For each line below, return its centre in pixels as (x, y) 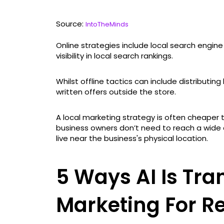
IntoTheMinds (107, 24)
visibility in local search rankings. (115, 55)
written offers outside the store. (117, 91)
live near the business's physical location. (133, 138)
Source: (71, 23)
